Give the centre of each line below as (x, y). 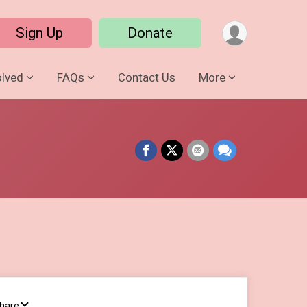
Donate (150, 33)
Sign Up (40, 33)
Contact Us (147, 77)
